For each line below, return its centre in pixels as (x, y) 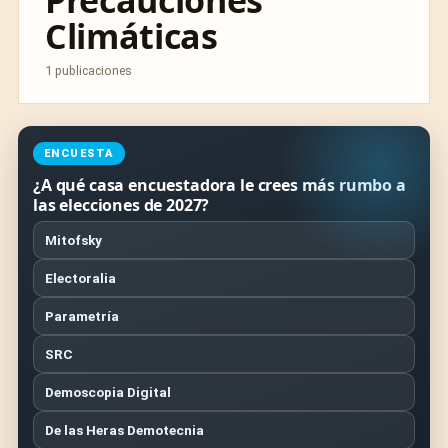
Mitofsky (73, 240)
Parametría (82, 316)
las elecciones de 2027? (121, 205)
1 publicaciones (88, 70)
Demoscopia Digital (108, 392)
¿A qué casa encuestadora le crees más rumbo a (219, 185)
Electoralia (80, 278)
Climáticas (131, 36)
